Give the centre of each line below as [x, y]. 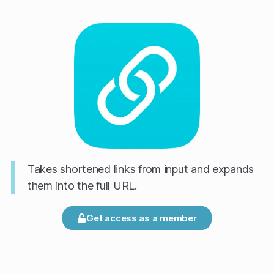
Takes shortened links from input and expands [141, 169]
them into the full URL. [82, 186]
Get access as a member [142, 218]
